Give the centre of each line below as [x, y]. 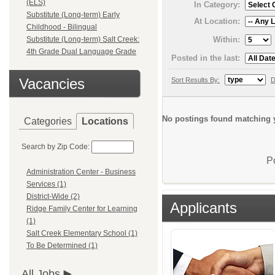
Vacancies [52, 84]
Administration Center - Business [81, 172]
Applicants [203, 207]
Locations [105, 121]
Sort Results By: [196, 79]
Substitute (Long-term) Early [73, 15]
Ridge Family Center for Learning [82, 209]
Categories [48, 121]
